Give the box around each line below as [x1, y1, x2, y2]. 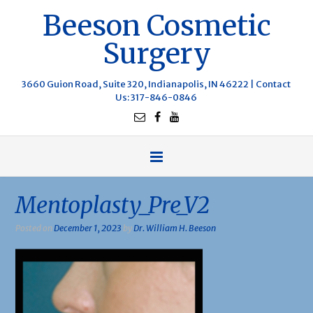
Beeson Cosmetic [42, 8, 271, 43]
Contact [256, 78, 291, 90]
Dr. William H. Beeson [133, 223, 216, 233]
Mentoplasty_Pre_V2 [15, 191, 210, 219]
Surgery [102, 36, 211, 71]
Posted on [15, 223, 54, 233]
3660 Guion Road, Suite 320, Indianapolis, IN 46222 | [22, 78, 256, 90]
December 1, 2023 [54, 223, 122, 233]
